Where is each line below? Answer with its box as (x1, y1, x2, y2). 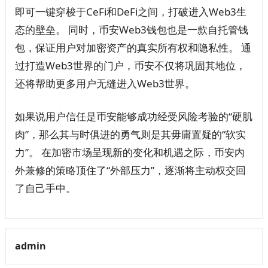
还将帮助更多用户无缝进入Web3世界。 (14, 77, 195, 91)
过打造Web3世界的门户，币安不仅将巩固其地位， (14, 59, 246, 73)
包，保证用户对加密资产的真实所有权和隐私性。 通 (14, 41, 251, 55)
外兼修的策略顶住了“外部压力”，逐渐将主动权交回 (14, 163, 246, 178)
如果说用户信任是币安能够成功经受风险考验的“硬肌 (14, 109, 252, 124)
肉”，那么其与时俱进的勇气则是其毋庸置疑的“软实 (14, 127, 246, 142)
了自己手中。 (14, 181, 76, 196)
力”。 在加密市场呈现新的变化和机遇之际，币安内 (14, 145, 245, 160)
